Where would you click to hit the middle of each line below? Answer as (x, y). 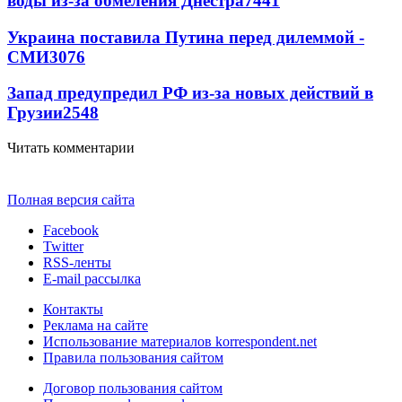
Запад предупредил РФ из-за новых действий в (190, 93)
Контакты (73, 310)
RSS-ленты (77, 263)
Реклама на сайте (96, 326)
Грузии (35, 113)
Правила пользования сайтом (133, 358)
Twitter (63, 247)
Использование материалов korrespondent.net (180, 342)
